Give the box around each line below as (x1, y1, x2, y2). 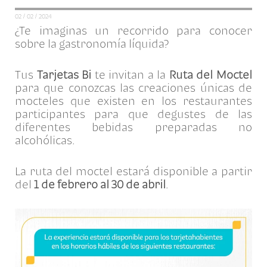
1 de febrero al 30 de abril (34, 178, 166, 191)
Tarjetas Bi (36, 68, 92, 82)
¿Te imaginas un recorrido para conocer (15, 24, 252, 38)
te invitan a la (91, 68, 169, 82)
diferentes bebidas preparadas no (15, 120, 252, 134)
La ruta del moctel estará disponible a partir (15, 164, 252, 178)
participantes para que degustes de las (15, 107, 252, 121)
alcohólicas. (15, 133, 74, 147)
